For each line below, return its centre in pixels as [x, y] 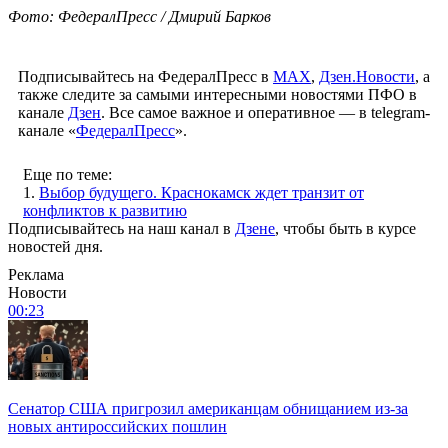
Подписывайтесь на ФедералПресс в [145, 76]
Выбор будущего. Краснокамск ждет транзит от [201, 192]
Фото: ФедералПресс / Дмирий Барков [139, 16]
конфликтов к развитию [105, 210]
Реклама [36, 274]
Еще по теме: [67, 174]
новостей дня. [55, 246]
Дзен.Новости [367, 76]
